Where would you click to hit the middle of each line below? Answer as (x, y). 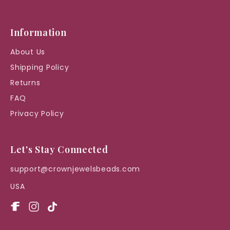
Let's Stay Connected (59, 149)
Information (39, 32)
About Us (28, 52)
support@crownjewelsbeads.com (75, 169)
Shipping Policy (40, 67)
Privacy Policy (37, 113)
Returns (25, 82)
